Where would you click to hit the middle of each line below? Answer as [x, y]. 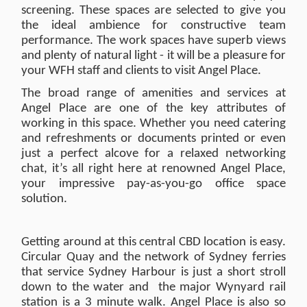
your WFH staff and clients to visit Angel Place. [141, 71]
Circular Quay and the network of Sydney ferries [153, 257]
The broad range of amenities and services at [153, 94]
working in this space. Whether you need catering [153, 124]
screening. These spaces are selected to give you [153, 11]
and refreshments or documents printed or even [153, 139]
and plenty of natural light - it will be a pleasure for [153, 56]
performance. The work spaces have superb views [153, 41]
